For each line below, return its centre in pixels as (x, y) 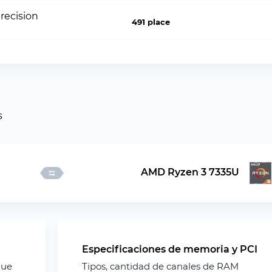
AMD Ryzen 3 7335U (190, 172)
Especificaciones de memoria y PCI (170, 249)
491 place (151, 22)
